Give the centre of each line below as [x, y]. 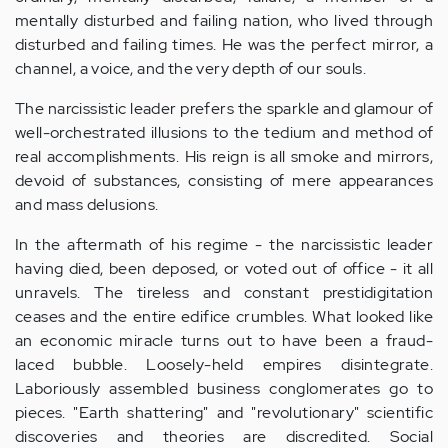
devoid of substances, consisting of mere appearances [224, 180]
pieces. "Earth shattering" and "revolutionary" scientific [224, 412]
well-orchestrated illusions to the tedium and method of [224, 132]
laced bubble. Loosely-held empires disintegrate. [224, 364]
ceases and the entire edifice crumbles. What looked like [224, 316]
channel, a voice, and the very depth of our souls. [190, 68]
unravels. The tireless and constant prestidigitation [224, 292]
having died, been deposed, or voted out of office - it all [224, 268]
